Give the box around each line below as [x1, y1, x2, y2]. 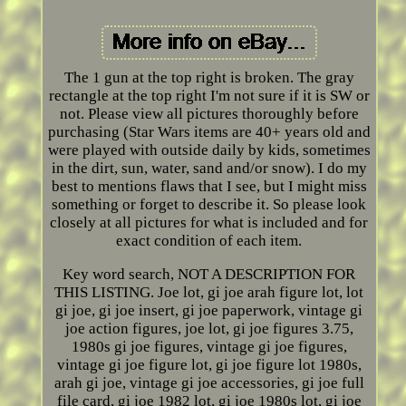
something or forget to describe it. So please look [52, 196, 367, 214]
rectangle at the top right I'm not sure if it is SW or [48, 87, 370, 105]
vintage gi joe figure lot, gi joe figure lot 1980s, [56, 356, 362, 374]
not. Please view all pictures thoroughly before [59, 105, 359, 123]
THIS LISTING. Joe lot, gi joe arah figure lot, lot [54, 284, 364, 302]
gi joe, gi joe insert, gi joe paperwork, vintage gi [55, 302, 363, 320]
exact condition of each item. [116, 232, 303, 250]
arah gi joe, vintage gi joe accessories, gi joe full [53, 374, 364, 392]
